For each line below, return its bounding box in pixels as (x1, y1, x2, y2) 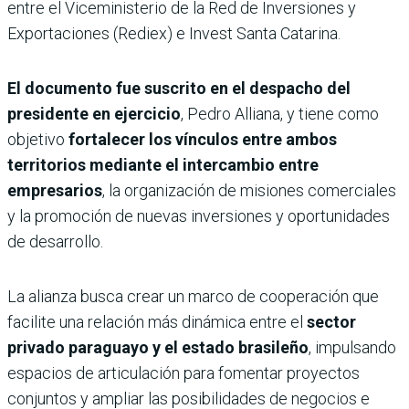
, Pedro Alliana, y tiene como (181, 104, 379, 124)
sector (307, 312, 356, 332)
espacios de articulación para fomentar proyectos (7, 363, 360, 383)
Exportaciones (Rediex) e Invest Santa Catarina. (7, 24, 341, 44)
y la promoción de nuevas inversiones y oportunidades (7, 206, 390, 226)
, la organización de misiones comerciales (102, 181, 396, 201)
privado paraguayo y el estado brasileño (7, 338, 309, 358)
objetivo (7, 130, 68, 150)
